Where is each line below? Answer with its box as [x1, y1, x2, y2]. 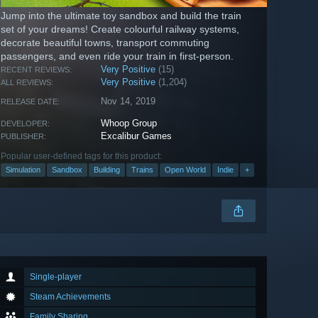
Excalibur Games [101, 131, 172, 142]
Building [94, 165, 120, 175]
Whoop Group [101, 118, 158, 129]
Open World [165, 165, 206, 175]
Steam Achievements [30, 292, 111, 302]
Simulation [6, 165, 40, 175]
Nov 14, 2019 [101, 96, 156, 107]
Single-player [30, 272, 82, 283]
